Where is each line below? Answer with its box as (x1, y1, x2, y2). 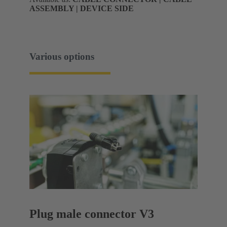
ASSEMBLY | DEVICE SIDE (29, 4, 134, 13)
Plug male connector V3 (29, 207, 154, 220)
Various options (29, 51, 94, 62)
